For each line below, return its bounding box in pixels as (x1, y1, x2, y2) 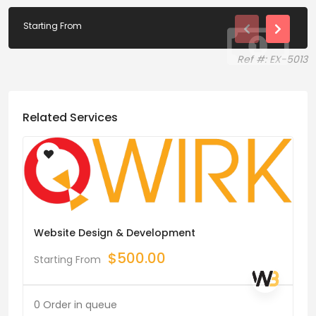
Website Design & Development (34, 225, 195, 240)
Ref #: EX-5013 (237, 51, 308, 66)
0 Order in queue (34, 297, 117, 312)
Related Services (23, 109, 118, 126)
